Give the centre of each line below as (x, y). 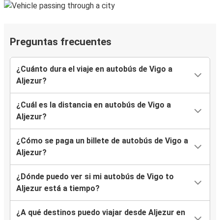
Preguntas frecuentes (61, 42)
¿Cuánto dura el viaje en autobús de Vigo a (94, 69)
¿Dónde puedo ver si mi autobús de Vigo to (95, 177)
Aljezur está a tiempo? (58, 189)
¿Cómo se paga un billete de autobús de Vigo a (102, 141)
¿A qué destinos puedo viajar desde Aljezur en (101, 213)
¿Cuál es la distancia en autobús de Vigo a (94, 105)
